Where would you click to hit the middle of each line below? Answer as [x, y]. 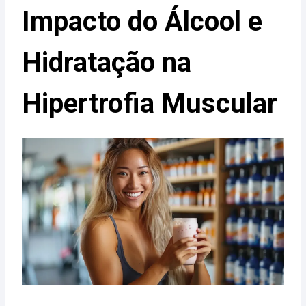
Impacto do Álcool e [142, 22]
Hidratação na [107, 63]
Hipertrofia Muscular [150, 104]
